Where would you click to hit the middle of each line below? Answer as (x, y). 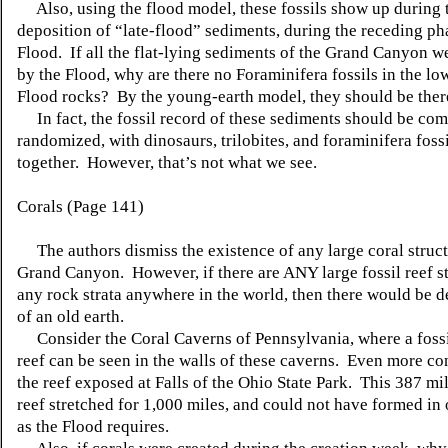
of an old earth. (72, 316)
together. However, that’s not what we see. (167, 162)
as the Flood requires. (93, 426)
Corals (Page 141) (80, 206)
